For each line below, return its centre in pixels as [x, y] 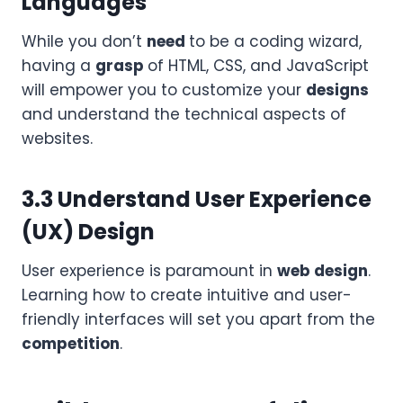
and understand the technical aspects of [184, 114]
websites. [57, 138]
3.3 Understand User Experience [197, 199]
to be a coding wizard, [275, 41]
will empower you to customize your [164, 90]
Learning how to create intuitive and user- [187, 295]
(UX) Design [88, 231]
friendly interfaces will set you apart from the [198, 319]
